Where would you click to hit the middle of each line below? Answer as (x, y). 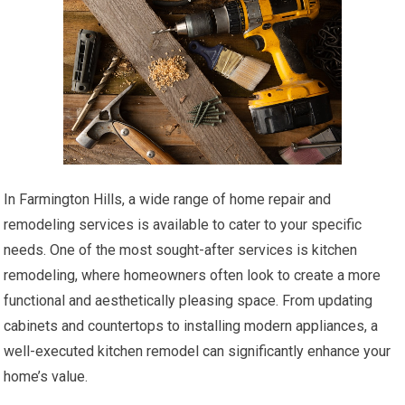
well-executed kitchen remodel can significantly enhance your (198, 351)
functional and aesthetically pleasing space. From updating (188, 300)
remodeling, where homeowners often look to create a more (193, 275)
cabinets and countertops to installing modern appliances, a (191, 325)
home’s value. (46, 376)
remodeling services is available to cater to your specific (183, 224)
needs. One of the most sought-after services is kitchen (181, 250)
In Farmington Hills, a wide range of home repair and (168, 199)
